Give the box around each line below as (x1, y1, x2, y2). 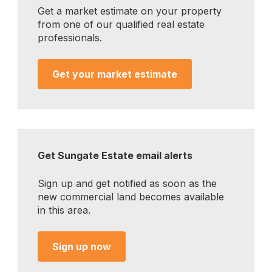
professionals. (38, 32, 102, 44)
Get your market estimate (52, 68, 177, 80)
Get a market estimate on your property (38, 5, 222, 17)
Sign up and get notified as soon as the (38, 177, 217, 189)
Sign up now (52, 240, 111, 253)
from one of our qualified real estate (38, 18, 205, 30)
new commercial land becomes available (38, 191, 224, 203)
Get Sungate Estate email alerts (38, 149, 192, 161)
